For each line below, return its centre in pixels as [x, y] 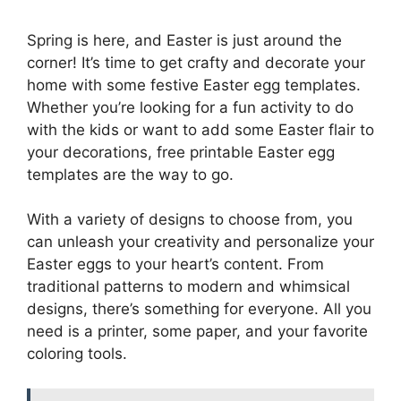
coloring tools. [77, 354]
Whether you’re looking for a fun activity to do [190, 107]
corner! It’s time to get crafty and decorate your [196, 62]
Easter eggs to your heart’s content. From [175, 264]
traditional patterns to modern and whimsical [188, 286]
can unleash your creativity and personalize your [200, 242]
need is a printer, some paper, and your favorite [197, 331]
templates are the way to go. [130, 174]
